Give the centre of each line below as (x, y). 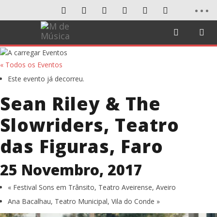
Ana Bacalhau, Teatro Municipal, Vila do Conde (82, 201)
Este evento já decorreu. (46, 78)
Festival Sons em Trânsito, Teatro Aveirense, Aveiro (93, 187)
